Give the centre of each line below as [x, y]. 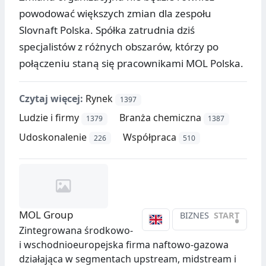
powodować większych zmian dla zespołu [115, 14]
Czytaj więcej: [51, 99]
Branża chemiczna [160, 118]
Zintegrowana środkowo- [76, 230]
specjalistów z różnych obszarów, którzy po [119, 47]
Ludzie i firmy [49, 118]
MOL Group [46, 214]
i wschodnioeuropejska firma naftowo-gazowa [124, 244]
